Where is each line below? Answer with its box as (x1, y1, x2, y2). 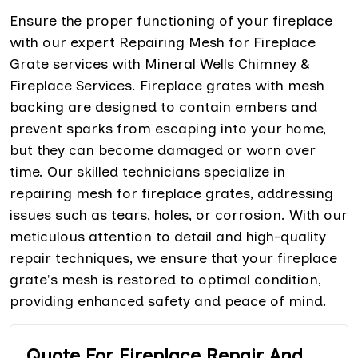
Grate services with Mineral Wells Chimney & (10, 54, 310, 73)
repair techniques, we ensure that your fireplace (10, 249, 337, 267)
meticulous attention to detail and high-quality (10, 227, 326, 245)
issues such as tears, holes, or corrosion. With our (10, 205, 348, 224)
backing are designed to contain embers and (10, 97, 317, 116)
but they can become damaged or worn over (10, 141, 316, 159)
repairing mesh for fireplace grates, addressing (10, 184, 333, 202)
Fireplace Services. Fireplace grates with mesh (10, 76, 324, 94)
